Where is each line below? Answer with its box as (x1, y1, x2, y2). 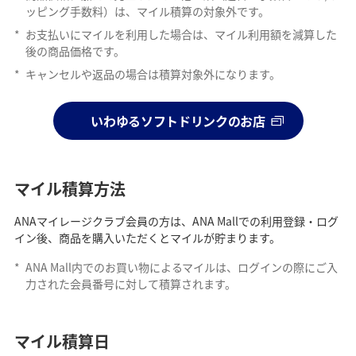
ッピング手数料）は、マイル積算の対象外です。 (25, 2, 269, 19)
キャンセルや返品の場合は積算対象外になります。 (25, 65, 281, 82)
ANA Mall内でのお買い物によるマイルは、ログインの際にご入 (25, 258, 338, 275)
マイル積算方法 (14, 176, 126, 200)
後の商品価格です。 (25, 42, 125, 59)
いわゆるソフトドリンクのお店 (91, 110, 265, 130)
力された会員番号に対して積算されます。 (25, 275, 236, 292)
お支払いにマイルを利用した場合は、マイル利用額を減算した (25, 25, 337, 42)
